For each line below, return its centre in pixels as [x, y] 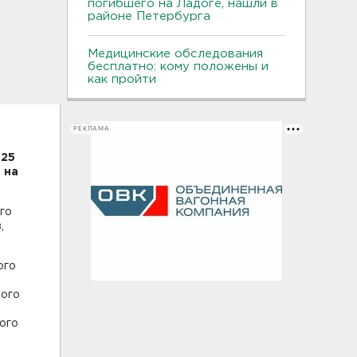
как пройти [122, 79]
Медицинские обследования [175, 53]
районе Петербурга [153, 16]
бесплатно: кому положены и [178, 66]
